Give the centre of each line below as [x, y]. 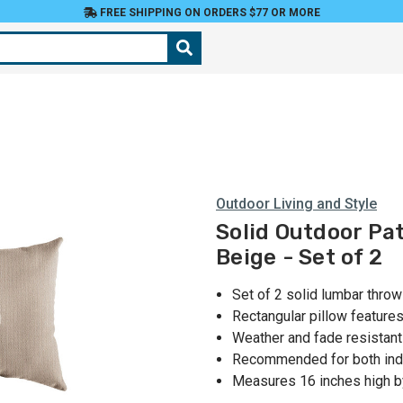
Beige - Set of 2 [299, 258]
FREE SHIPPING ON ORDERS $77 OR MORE [208, 13]
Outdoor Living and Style [296, 204]
